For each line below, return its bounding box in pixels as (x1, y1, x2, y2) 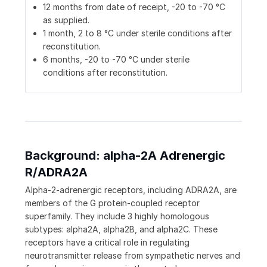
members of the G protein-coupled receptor (25, 198, 200, 209)
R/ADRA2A (25, 165, 88, 180)
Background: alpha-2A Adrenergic (25, 148, 225, 163)
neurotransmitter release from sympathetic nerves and (25, 250, 240, 261)
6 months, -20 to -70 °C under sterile (43, 54, 190, 65)
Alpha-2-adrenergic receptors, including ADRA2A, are (25, 185, 237, 195)
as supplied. (43, 15, 89, 26)
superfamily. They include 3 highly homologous (25, 211, 209, 222)
